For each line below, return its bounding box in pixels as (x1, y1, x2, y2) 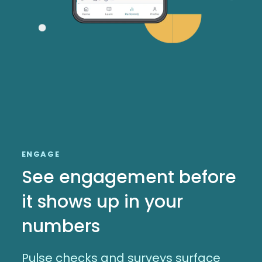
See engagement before (21, 164, 236, 189)
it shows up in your (21, 189, 183, 214)
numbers (21, 213, 100, 239)
